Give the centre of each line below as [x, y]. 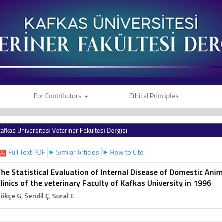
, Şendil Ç [35, 196]
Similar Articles [78, 152]
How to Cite [127, 152]
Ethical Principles [154, 96]
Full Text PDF [27, 152]
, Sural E [62, 196]
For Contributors [58, 96]
